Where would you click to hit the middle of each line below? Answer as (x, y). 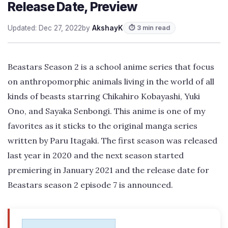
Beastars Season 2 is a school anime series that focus (111, 66)
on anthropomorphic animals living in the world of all (111, 81)
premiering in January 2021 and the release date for (108, 170)
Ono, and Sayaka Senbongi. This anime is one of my (106, 111)
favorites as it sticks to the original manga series (103, 125)
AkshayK (108, 28)
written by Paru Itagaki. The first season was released (112, 140)
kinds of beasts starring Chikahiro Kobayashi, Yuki (104, 96)
